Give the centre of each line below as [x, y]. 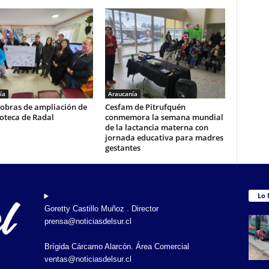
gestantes [122, 148]
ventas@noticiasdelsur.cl [88, 259]
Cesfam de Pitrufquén [145, 107]
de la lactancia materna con [156, 127]
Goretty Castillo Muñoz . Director [101, 209]
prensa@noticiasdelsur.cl [88, 221]
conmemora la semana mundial [164, 117]
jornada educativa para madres [164, 138]
